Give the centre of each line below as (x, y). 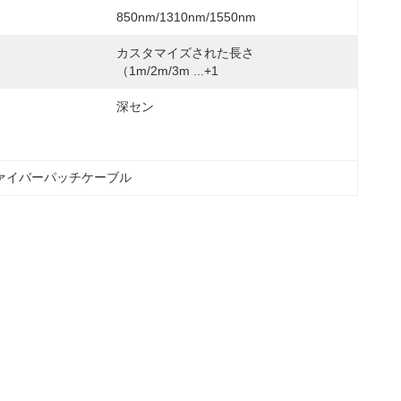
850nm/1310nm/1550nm (186, 17)
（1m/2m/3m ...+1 (167, 71)
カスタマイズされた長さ (185, 53)
